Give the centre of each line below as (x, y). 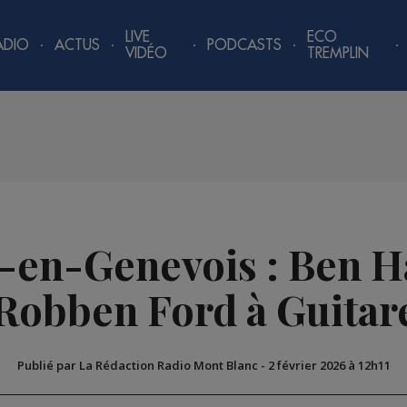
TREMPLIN (338, 54)
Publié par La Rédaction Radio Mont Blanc (137, 366)
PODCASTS (245, 45)
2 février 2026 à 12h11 (329, 366)
